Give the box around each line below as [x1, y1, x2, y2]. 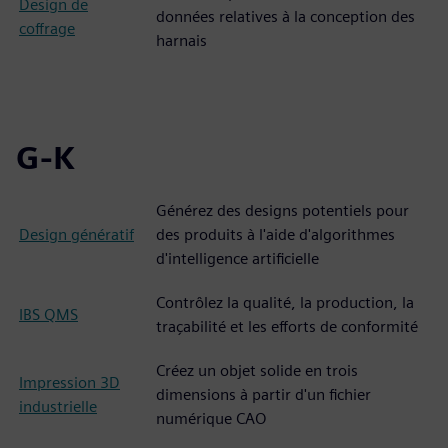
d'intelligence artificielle [156, 249, 319, 268]
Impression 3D [19, 373, 120, 392]
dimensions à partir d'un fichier [156, 385, 371, 404]
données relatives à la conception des [156, 7, 415, 26]
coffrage [19, 19, 75, 38]
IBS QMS [19, 305, 78, 324]
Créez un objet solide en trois [156, 361, 358, 380]
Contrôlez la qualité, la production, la [156, 293, 414, 312]
